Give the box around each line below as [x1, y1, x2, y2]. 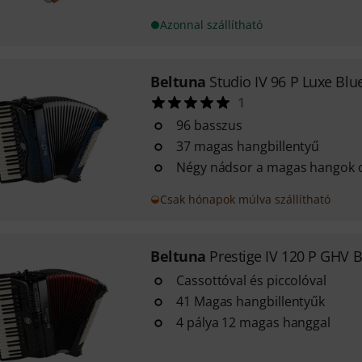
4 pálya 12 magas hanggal [175, 314, 331, 331]
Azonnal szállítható [159, 17, 263, 32]
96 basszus [175, 116, 243, 134]
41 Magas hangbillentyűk [175, 293, 326, 310]
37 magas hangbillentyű [175, 137, 320, 155]
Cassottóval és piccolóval [175, 271, 326, 289]
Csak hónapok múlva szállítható [159, 192, 330, 207]
